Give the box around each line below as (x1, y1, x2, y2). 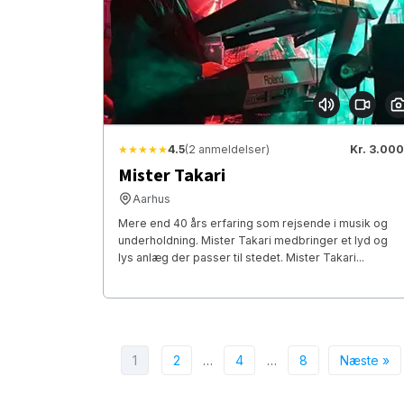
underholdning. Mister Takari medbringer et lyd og (118, 233, 388, 247)
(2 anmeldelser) (185, 142, 270, 156)
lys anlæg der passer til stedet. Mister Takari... (118, 250, 364, 264)
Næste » (339, 352, 390, 368)
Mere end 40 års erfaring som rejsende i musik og (118, 216, 388, 230)
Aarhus (133, 191, 170, 206)
